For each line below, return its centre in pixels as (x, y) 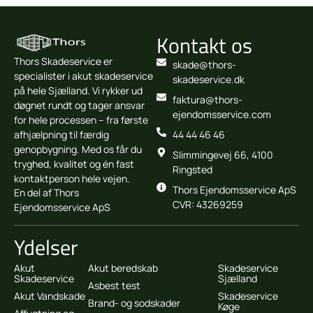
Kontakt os (204, 46)
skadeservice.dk (208, 80)
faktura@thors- (207, 100)
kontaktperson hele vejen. (72, 179)
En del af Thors (46, 192)
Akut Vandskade (50, 296)
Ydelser (46, 247)
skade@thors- (204, 65)
